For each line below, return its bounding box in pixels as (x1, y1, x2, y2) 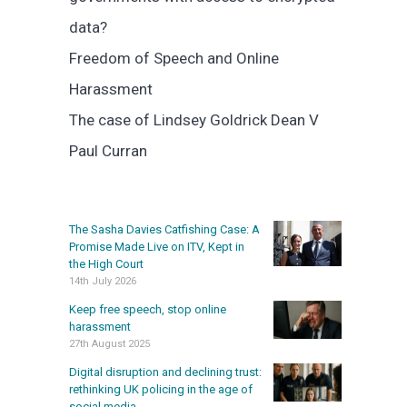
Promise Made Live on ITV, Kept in (69, 239, 244, 253)
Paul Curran (69, 142, 147, 161)
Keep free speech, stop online (69, 302, 226, 316)
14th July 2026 (69, 274, 136, 287)
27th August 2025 (69, 337, 150, 350)
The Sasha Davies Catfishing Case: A (69, 222, 260, 236)
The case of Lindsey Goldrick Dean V (69, 111, 319, 130)
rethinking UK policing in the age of (69, 382, 253, 396)
